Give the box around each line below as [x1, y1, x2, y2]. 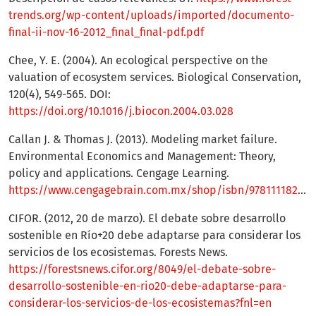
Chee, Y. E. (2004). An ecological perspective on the [8, 54, 268, 68]
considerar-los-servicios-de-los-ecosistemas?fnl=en [8, 296, 272, 310]
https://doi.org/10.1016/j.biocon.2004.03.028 [8, 104, 233, 119]
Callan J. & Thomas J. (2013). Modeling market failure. [8, 133, 277, 147]
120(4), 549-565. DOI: [8, 87, 111, 102]
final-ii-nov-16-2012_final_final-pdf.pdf [8, 25, 204, 39]
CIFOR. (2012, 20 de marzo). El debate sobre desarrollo [8, 212, 286, 226]
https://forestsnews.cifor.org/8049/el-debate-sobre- [8, 262, 276, 276]
